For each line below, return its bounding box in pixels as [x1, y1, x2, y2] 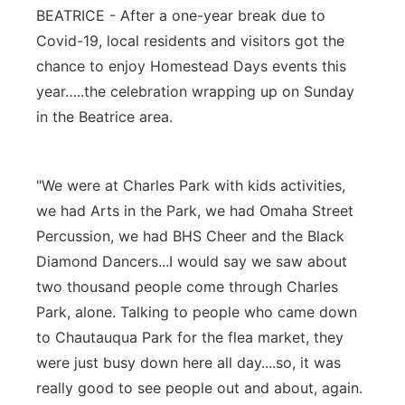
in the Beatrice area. [36, 108, 173, 126]
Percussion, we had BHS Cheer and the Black [36, 227, 344, 245]
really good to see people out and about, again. [36, 379, 363, 397]
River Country [58, 112, 149, 129]
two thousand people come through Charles [36, 278, 338, 296]
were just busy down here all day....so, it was [36, 353, 341, 372]
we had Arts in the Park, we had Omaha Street [36, 202, 353, 220]
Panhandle [58, 18, 128, 35]
